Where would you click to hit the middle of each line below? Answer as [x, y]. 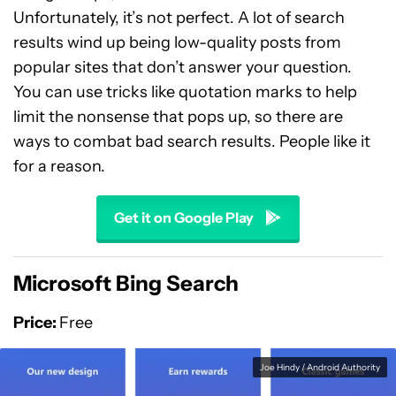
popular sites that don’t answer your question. [183, 67]
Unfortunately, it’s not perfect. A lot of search [179, 18]
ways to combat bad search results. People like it [192, 141]
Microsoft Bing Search [126, 283]
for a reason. [59, 166]
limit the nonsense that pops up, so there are [178, 117]
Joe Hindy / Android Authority [320, 367]
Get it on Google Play [184, 217]
